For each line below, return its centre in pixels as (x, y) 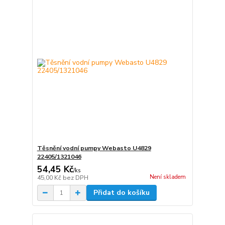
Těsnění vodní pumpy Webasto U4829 (94, 148)
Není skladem (167, 177)
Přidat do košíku (121, 193)
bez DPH (75, 178)
